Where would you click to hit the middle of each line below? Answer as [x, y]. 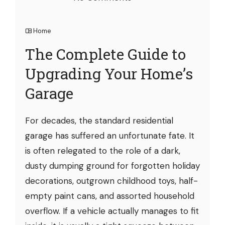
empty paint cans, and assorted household [110, 196]
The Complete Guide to [105, 54]
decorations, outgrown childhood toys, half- [111, 181]
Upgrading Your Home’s [109, 74]
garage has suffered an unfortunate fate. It [110, 136]
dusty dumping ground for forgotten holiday [113, 166]
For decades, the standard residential [99, 121]
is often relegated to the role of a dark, [103, 151]
